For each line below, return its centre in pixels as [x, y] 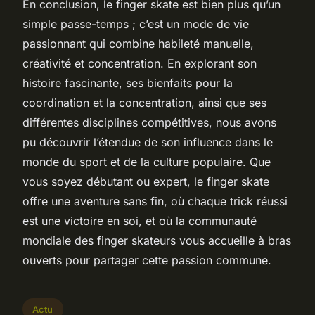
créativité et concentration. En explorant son [140, 63]
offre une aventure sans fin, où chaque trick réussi [155, 201]
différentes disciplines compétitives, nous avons [149, 122]
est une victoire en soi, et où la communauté [140, 220]
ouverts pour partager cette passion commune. [147, 260]
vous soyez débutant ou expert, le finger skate [146, 181]
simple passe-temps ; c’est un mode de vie [136, 24]
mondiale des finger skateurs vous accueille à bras [157, 240]
